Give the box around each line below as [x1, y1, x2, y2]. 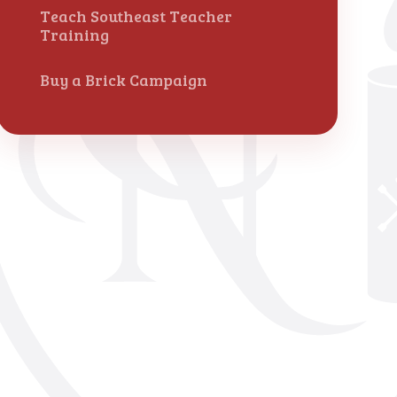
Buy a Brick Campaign [39, 69, 207, 91]
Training [39, 23, 109, 45]
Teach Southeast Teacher [39, 4, 232, 27]
